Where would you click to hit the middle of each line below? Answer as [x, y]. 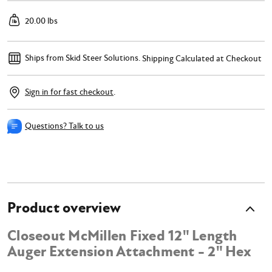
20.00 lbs [41, 21]
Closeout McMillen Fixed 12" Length [122, 236]
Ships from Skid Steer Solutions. [83, 58]
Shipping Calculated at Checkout [202, 58]
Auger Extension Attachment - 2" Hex [129, 252]
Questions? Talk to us [64, 126]
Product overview [64, 208]
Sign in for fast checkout [69, 92]
